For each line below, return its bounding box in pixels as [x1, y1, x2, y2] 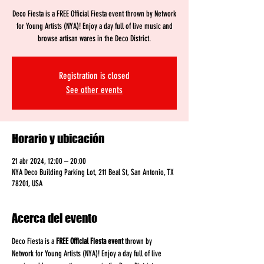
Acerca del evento [12, 211, 97, 225]
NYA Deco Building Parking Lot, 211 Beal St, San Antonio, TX [12, 167, 174, 177]
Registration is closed [59, 70, 130, 81]
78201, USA [12, 179, 42, 189]
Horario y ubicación [12, 131, 104, 146]
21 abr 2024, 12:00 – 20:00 [12, 156, 86, 166]
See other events [66, 84, 123, 95]
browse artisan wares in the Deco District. [38, 34, 151, 44]
